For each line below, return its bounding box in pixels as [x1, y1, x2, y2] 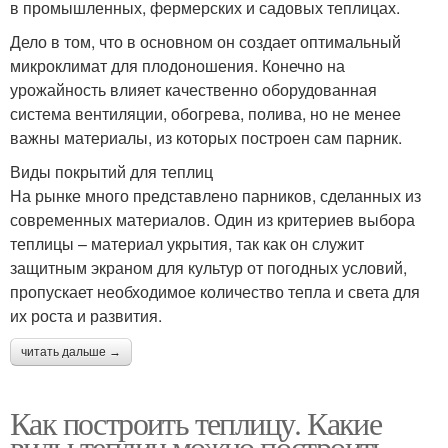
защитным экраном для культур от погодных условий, [10, 256, 407, 279]
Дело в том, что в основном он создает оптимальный [10, 30, 401, 53]
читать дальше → [21, 345, 121, 359]
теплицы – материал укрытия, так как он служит [10, 232, 364, 255]
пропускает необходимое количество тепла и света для [10, 280, 420, 303]
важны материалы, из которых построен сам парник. [10, 126, 402, 149]
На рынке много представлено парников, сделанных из [10, 184, 421, 207]
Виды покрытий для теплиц [10, 160, 213, 183]
